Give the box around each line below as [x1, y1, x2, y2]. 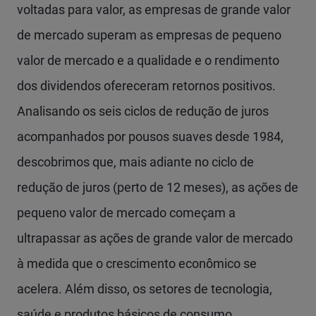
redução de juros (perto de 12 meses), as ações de [17, 180, 298, 195]
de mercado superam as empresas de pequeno [17, 28, 281, 42]
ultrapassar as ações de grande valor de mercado [17, 231, 293, 245]
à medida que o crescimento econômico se [17, 256, 257, 271]
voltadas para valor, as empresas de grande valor [17, 2, 291, 17]
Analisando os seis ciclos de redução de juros [17, 104, 269, 119]
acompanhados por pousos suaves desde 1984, [17, 129, 284, 144]
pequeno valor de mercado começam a [17, 205, 236, 220]
